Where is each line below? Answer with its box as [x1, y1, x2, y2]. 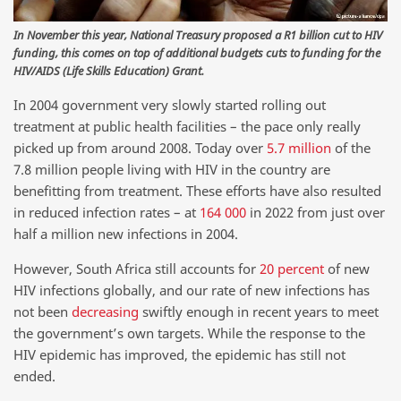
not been [13, 303, 72, 321]
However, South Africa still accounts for [13, 260, 260, 278]
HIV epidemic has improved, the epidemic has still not [13, 346, 346, 364]
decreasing [72, 303, 139, 321]
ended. [13, 367, 55, 386]
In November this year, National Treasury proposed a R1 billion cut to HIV [13, 27, 382, 44]
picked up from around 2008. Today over [13, 138, 267, 157]
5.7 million [267, 138, 331, 157]
